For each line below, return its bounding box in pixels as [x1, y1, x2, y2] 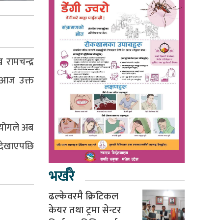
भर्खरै [48, 164, 75, 188]
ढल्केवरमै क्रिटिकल [48, 188, 118, 205]
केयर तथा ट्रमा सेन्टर [48, 201, 121, 219]
